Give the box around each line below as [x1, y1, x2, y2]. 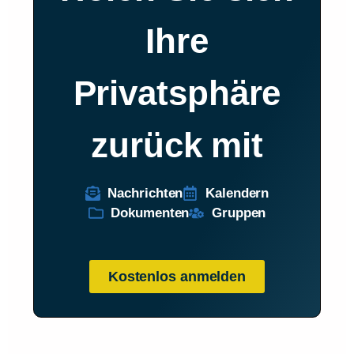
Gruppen [212, 205, 266, 220]
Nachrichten [107, 185, 183, 201]
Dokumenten [111, 205, 190, 220]
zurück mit [91, 125, 263, 164]
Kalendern [205, 185, 269, 201]
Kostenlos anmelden [107, 268, 247, 284]
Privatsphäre [73, 73, 281, 112]
